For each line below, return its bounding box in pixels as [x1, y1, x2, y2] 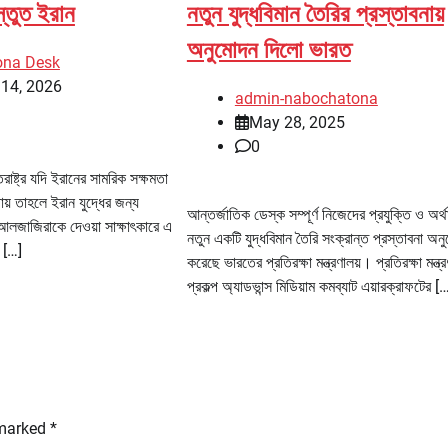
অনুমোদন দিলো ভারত [186, 35, 351, 64]
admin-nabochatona [234, 89, 378, 109]
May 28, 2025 [248, 113, 345, 133]
